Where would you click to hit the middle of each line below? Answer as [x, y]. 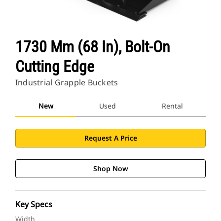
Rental [172, 106]
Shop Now [110, 169]
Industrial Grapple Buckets [67, 83]
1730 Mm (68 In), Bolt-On [93, 47]
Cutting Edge [55, 67]
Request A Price [110, 138]
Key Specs [34, 204]
